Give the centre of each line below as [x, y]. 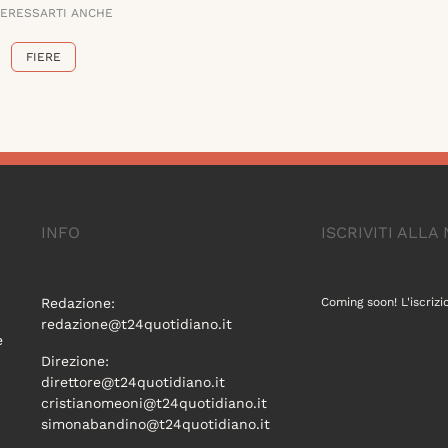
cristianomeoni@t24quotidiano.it [153, 403]
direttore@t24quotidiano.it [132, 382]
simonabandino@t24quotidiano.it [155, 424]
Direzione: [74, 361]
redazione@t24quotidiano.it [136, 324]
